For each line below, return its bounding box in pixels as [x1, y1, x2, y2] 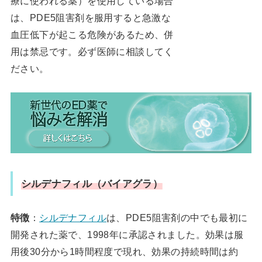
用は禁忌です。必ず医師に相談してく [10, 46, 174, 57]
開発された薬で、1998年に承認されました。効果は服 [10, 229, 244, 240]
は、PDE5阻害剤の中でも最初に [106, 212, 248, 223]
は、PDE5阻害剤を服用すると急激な [10, 12, 171, 23]
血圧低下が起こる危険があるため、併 [10, 29, 174, 40]
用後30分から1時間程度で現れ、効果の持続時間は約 [10, 246, 239, 257]
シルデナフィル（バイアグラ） [20, 177, 163, 189]
